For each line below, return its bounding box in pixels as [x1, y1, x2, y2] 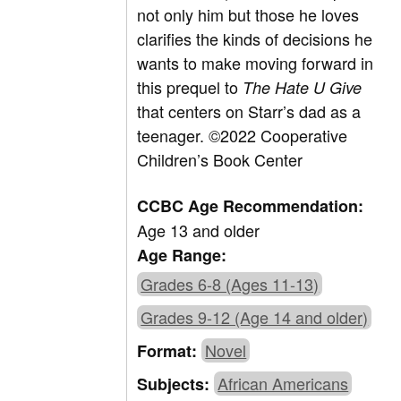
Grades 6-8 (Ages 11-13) [141, 272, 320, 296]
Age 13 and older [137, 218, 260, 243]
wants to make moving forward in [137, 51, 374, 75]
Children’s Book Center [137, 148, 303, 172]
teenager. [137, 124, 209, 148]
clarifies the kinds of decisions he [137, 27, 373, 51]
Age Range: [137, 243, 227, 268]
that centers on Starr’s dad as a [137, 99, 362, 124]
